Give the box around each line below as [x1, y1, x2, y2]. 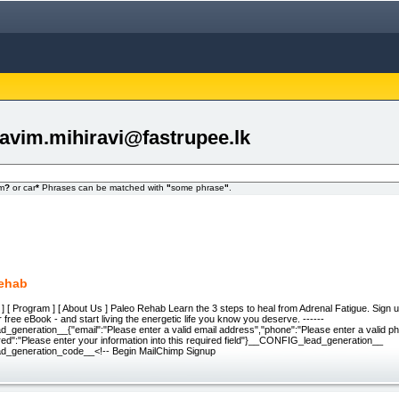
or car [10, 182, 36, 192]
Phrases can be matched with [39, 182, 167, 192]
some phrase [171, 182, 224, 192]
